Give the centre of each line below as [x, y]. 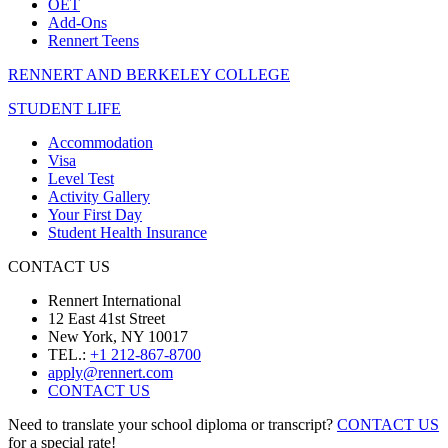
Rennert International [114, 301]
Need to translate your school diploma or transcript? [172, 425]
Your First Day [95, 215]
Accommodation [100, 143]
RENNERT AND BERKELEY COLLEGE [149, 75]
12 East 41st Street [106, 319]
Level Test [81, 179]
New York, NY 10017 [118, 337]
